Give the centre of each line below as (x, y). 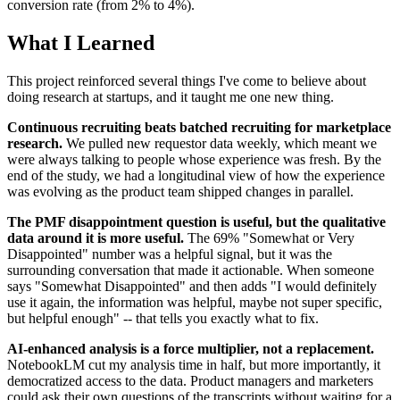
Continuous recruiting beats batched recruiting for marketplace (199, 127)
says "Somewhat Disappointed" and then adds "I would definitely (192, 286)
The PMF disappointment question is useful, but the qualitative (196, 221)
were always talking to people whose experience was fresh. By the (194, 159)
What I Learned (81, 42)
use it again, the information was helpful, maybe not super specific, (195, 302)
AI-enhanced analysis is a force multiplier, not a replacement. (191, 348)
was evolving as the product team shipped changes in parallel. (180, 191)
